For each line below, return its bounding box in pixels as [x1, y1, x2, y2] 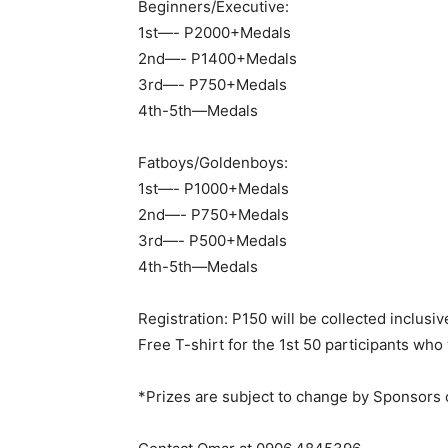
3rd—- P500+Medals [138, 230, 287, 250]
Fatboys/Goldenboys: [138, 152, 288, 172]
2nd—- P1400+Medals [138, 48, 297, 68]
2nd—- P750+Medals [138, 204, 289, 224]
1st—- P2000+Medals [138, 22, 291, 42]
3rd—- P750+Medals [138, 74, 287, 94]
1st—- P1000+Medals [138, 178, 289, 198]
